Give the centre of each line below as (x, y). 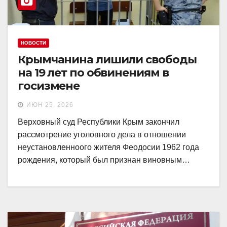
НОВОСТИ (33, 43)
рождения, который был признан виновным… (104, 160)
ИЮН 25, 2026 (50, 105)
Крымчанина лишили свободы (107, 60)
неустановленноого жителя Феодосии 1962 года (108, 147)
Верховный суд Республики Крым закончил (99, 122)
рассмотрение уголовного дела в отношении (102, 135)
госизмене (49, 86)
